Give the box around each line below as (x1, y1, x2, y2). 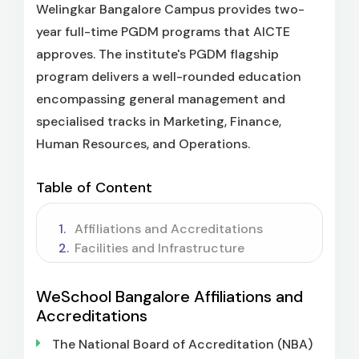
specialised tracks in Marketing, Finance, (36, 112, 281, 130)
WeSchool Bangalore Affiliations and (36, 285, 303, 307)
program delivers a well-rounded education (36, 67, 301, 85)
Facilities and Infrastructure (75, 239, 244, 256)
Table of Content (36, 177, 152, 197)
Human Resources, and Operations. (36, 135, 250, 152)
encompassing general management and (36, 90, 285, 107)
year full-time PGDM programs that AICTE (36, 22, 290, 40)
